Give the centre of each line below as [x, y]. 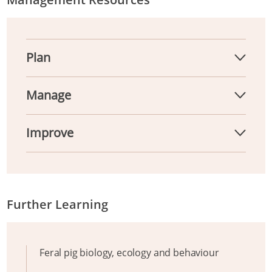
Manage [49, 95]
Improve [50, 133]
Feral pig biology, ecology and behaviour [129, 252]
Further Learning [57, 204]
